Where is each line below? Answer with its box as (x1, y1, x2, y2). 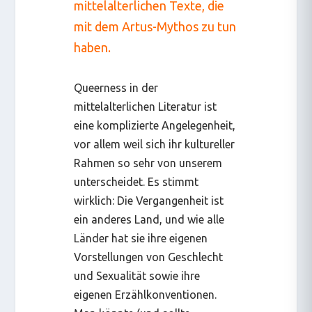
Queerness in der (74, 81, 159, 94)
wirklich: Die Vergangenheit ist (74, 194, 224, 207)
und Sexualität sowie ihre (74, 269, 201, 282)
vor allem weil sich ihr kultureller (74, 137, 235, 150)
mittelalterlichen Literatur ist (74, 100, 217, 113)
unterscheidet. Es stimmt (74, 175, 199, 188)
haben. (74, 40, 111, 54)
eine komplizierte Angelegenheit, (74, 118, 236, 132)
